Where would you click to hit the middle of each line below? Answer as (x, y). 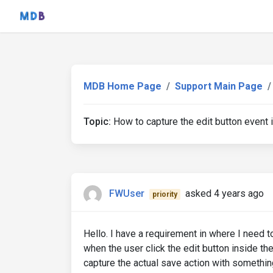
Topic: (97, 122)
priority (165, 195)
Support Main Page (219, 86)
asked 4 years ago (224, 194)
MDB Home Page (122, 86)
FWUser (127, 194)
